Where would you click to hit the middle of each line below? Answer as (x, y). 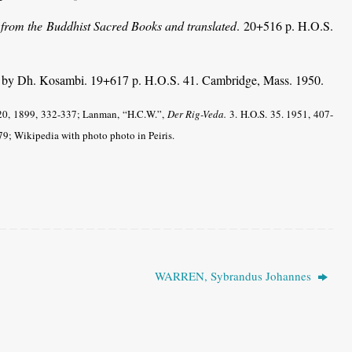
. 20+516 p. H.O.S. (285, 25)
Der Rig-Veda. (197, 114)
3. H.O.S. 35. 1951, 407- (280, 114)
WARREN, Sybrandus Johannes (234, 275)
